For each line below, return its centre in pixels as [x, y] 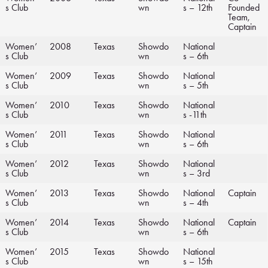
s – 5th [196, 86]
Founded [244, 8]
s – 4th [196, 203]
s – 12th [198, 8]
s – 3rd [197, 173]
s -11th [195, 115]
